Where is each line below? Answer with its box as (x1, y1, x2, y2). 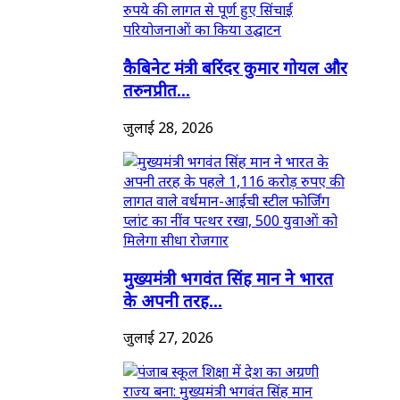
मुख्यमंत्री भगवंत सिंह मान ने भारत (123, 266, 333, 289)
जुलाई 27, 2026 (123, 328, 213, 348)
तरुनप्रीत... (123, 79, 190, 102)
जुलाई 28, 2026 (123, 117, 213, 137)
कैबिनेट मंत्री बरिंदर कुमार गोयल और (123, 56, 347, 79)
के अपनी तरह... (123, 288, 222, 312)
